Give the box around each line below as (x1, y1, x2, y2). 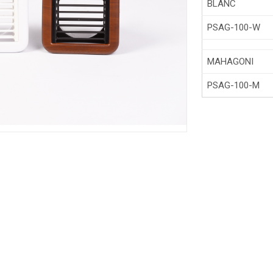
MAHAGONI (207, 55, 253, 67)
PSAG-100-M (207, 79, 260, 91)
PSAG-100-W (207, 21, 260, 33)
